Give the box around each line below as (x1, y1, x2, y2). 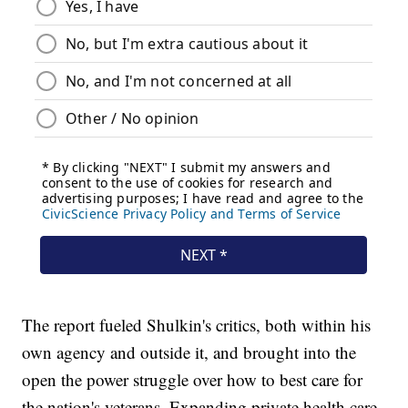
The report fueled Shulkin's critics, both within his (22, 313, 372, 337)
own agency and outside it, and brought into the (22, 341, 357, 364)
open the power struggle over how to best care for (22, 368, 363, 392)
